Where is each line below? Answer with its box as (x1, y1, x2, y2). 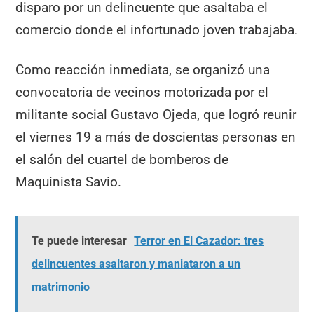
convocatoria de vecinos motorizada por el (15, 83, 269, 100)
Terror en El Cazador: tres (134, 234, 264, 248)
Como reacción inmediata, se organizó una (15, 61, 271, 78)
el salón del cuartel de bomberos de (15, 151, 229, 168)
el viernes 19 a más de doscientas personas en (15, 128, 296, 145)
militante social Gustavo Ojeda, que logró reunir (15, 106, 297, 123)
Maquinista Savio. (15, 173, 122, 190)
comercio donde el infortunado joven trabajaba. (15, 22, 299, 38)
